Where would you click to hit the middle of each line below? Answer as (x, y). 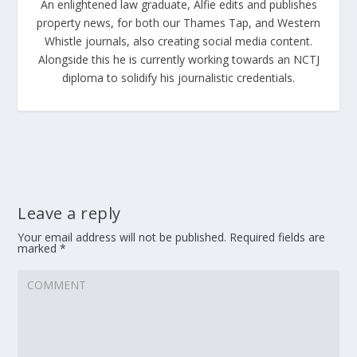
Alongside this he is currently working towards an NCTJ (178, 60)
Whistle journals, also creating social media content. (178, 41)
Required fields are (278, 237)
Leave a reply (69, 214)
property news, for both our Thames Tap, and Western (178, 23)
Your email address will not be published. (122, 237)
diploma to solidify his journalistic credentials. (178, 78)
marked (39, 249)
